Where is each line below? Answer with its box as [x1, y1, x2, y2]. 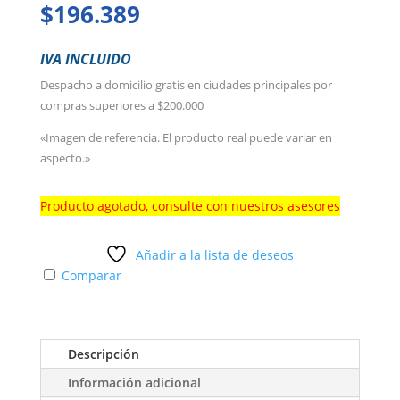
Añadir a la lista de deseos [136, 246, 295, 264]
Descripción [67, 346, 139, 363]
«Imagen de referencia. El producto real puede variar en [39, 129, 332, 146]
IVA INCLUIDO [39, 49, 131, 70]
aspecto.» [39, 150, 90, 167]
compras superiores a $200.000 [39, 97, 204, 114]
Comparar [61, 267, 121, 285]
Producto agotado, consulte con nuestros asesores [39, 197, 340, 215]
